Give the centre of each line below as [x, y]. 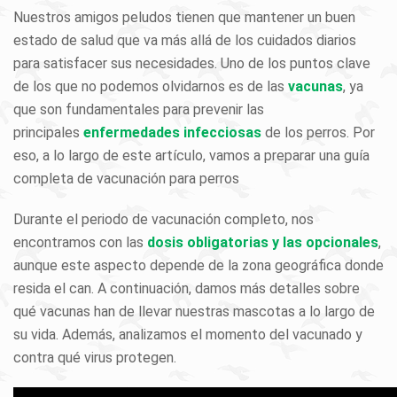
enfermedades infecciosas [174, 132]
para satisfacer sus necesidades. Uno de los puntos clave [192, 63]
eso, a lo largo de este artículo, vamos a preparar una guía [191, 156]
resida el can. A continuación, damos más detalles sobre [187, 288]
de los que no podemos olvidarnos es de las [151, 86]
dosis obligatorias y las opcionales [263, 242]
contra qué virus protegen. [95, 358]
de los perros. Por [320, 132]
